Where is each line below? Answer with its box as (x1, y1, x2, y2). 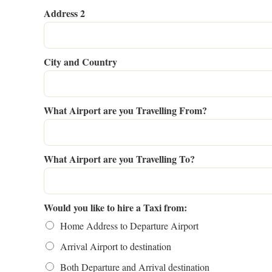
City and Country (44, 55, 117, 69)
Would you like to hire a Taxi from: (44, 200, 187, 214)
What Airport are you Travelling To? (44, 152, 195, 166)
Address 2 (44, 6, 85, 20)
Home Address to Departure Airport (60, 219, 199, 232)
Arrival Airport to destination (60, 240, 171, 253)
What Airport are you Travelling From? (44, 103, 207, 117)
